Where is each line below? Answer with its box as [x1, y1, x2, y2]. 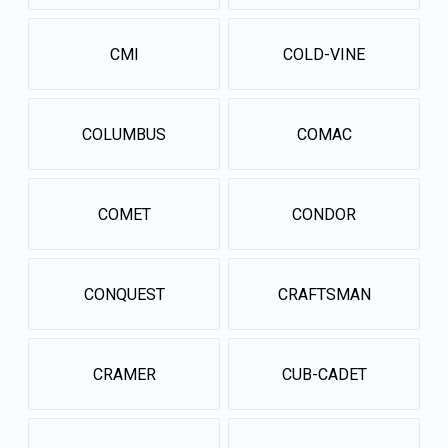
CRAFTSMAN [277, 284, 371, 304]
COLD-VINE [283, 44, 365, 64]
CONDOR [292, 204, 356, 224]
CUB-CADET [281, 364, 367, 384]
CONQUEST [83, 284, 165, 304]
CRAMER [92, 364, 156, 384]
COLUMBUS [82, 124, 166, 144]
